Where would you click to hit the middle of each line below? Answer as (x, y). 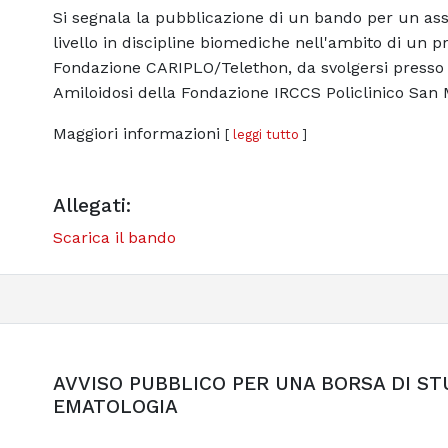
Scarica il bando (114, 237)
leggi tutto (265, 134)
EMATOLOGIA (115, 406)
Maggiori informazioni (138, 133)
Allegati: (91, 205)
